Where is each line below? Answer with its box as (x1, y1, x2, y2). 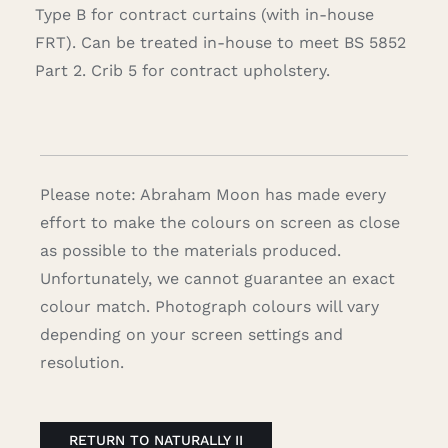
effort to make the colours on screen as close (39, 213, 400, 233)
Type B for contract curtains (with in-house (34, 5, 374, 25)
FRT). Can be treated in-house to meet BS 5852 (34, 33, 406, 53)
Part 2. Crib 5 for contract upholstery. (34, 61, 330, 81)
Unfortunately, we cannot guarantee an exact (39, 269, 395, 289)
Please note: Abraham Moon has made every (39, 185, 386, 205)
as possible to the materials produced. (39, 241, 341, 261)
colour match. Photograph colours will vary (39, 297, 379, 317)
